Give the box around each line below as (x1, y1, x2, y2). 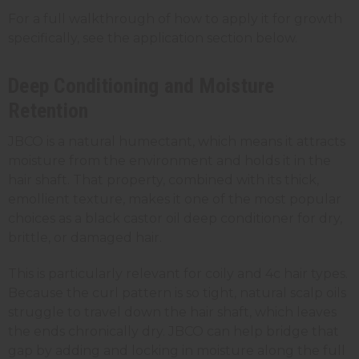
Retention (8, 98, 89, 123)
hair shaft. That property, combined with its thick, (8, 171, 319, 188)
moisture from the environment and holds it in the (8, 152, 331, 168)
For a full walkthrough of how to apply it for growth (8, 10, 342, 26)
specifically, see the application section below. (8, 30, 297, 46)
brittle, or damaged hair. (8, 229, 162, 245)
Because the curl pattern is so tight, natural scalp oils (8, 284, 346, 301)
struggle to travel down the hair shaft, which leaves (8, 304, 337, 320)
